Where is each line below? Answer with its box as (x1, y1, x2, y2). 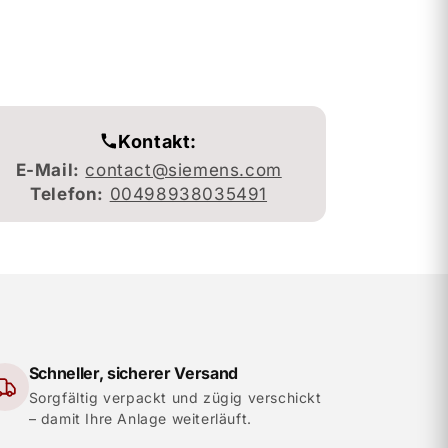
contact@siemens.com (85, 160, 282, 181)
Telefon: (30, 184, 105, 205)
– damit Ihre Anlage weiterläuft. (28, 410, 252, 428)
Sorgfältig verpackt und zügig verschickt (28, 389, 322, 407)
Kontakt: (118, 130, 198, 152)
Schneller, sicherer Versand (28, 363, 239, 384)
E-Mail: (15, 160, 80, 181)
